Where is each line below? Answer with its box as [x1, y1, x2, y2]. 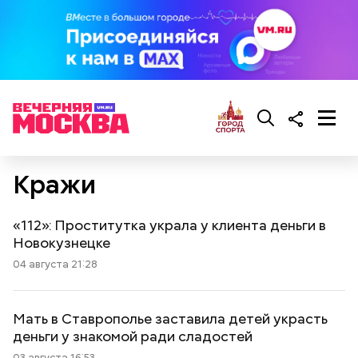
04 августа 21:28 [13, 257, 97, 271]
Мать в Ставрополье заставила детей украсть [13, 309, 328, 328]
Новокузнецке [13, 233, 110, 252]
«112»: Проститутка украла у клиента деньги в [13, 216, 326, 234]
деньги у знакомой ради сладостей [13, 327, 253, 345]
